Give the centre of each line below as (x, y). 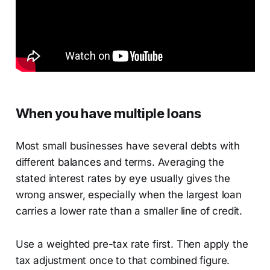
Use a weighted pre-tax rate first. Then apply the (132, 244)
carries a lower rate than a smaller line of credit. (129, 211)
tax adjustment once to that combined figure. (123, 261)
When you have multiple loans (108, 114)
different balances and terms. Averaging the (120, 162)
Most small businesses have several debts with (128, 146)
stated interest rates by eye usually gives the (123, 179)
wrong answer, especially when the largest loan (128, 195)
